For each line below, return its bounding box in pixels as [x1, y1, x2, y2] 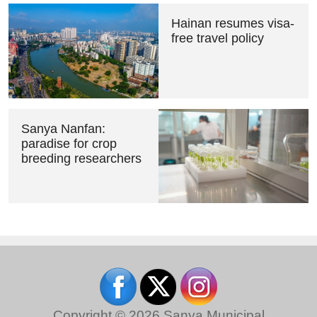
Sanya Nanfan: [21, 121, 105, 136]
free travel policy [171, 31, 264, 46]
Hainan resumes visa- [171, 16, 294, 31]
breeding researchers [21, 151, 142, 166]
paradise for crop [21, 136, 117, 151]
